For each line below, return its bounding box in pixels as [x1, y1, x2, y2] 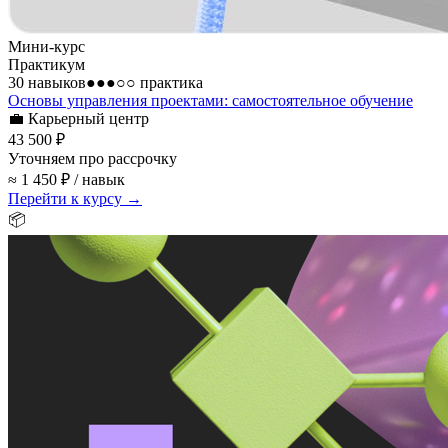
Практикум [8, 55, 85, 73]
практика [136, 73, 203, 91]
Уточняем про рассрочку [8, 149, 177, 167]
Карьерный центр [28, 109, 149, 127]
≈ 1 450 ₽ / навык [8, 170, 125, 188]
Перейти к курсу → [8, 189, 142, 207]
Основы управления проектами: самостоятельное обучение [8, 91, 413, 109]
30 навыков [8, 73, 86, 91]
